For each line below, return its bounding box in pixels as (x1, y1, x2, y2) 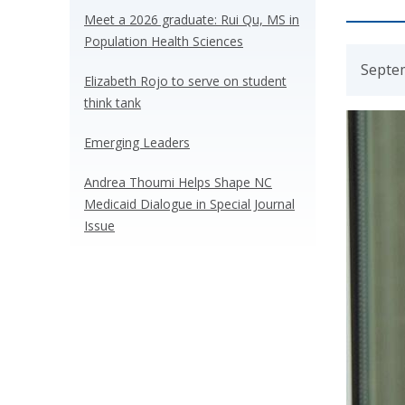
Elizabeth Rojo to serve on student (84, 71, 287, 89)
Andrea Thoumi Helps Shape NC (84, 173, 272, 191)
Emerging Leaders (84, 133, 190, 151)
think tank (84, 93, 141, 111)
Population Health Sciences (84, 32, 243, 50)
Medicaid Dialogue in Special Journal (84, 194, 295, 212)
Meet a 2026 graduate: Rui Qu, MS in (84, 10, 299, 28)
